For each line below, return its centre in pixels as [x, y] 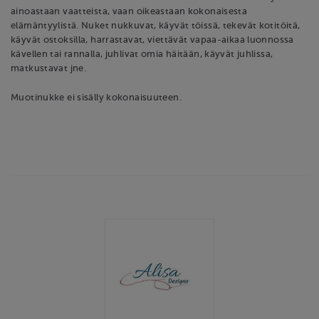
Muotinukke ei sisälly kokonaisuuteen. [96, 97]
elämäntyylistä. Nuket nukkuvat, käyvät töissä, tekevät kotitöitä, [156, 26]
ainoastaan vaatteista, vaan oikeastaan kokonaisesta [129, 12]
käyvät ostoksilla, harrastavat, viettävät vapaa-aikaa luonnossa [152, 40]
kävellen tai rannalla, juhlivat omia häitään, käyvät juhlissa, [142, 54]
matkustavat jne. [49, 69]
